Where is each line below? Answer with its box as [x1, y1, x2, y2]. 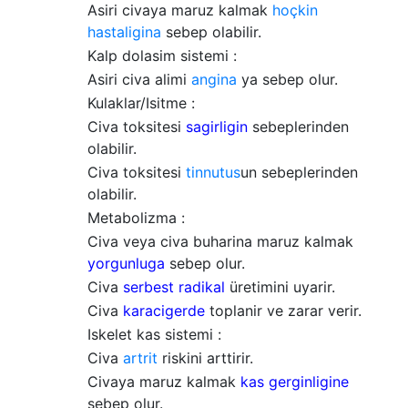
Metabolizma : [87, 209, 185, 227]
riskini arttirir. [158, 349, 253, 367]
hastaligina [87, 23, 161, 41]
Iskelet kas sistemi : [87, 325, 221, 343]
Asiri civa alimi [87, 70, 191, 88]
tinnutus [186, 163, 240, 181]
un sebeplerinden [240, 163, 358, 181]
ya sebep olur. [237, 70, 338, 88]
